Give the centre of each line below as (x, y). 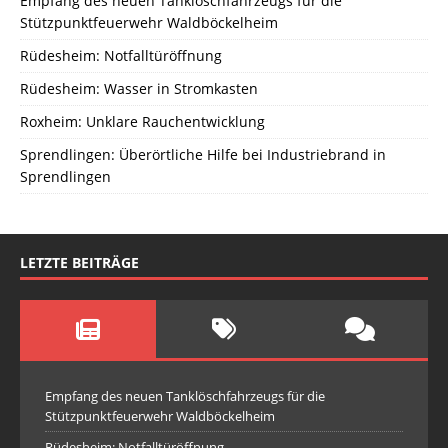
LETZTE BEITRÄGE (79, 262)
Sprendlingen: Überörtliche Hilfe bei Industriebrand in (203, 154)
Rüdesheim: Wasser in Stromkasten (139, 88)
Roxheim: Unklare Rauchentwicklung (142, 121)
